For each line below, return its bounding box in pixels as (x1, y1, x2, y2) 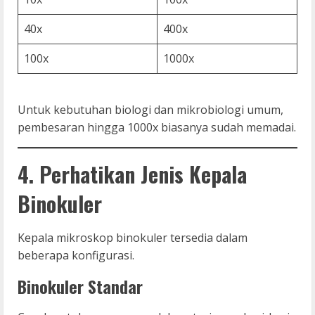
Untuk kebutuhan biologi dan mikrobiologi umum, (18, 101, 283, 117)
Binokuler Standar (18, 273, 143, 299)
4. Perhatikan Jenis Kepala (18, 157, 247, 190)
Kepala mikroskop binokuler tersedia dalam (18, 229, 247, 245)
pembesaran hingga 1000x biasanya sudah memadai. (18, 119, 296, 135)
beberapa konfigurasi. (18, 247, 134, 263)
